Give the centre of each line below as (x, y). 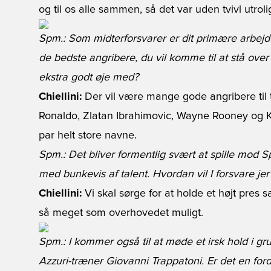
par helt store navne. (88, 135)
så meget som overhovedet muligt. (121, 213)
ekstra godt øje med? (89, 77)
